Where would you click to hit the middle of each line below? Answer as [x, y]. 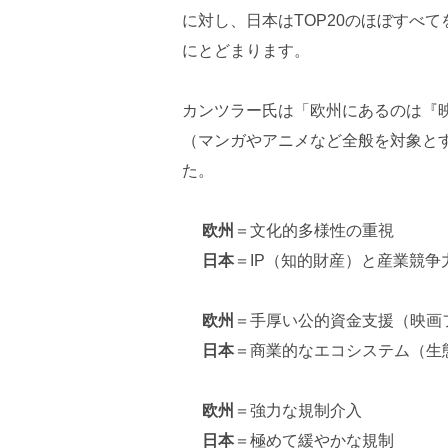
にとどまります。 [246, 51]
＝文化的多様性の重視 [314, 231]
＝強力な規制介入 [298, 411]
